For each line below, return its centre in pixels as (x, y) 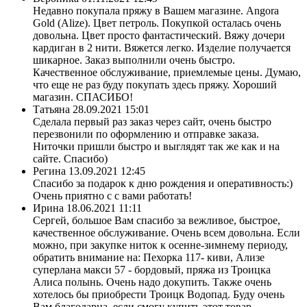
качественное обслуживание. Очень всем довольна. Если (167, 232)
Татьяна (51, 109)
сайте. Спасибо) (70, 158)
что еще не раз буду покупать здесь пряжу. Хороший (155, 84)
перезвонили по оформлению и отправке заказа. (146, 134)
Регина (49, 171)
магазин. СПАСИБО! (83, 97)
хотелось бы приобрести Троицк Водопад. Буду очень (159, 294)
